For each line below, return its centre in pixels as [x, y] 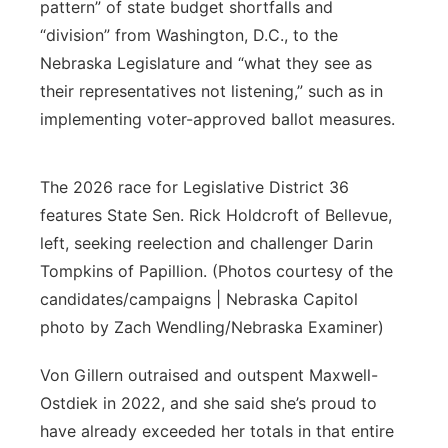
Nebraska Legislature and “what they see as [206, 63]
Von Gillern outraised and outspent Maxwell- [209, 375]
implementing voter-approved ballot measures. [217, 119]
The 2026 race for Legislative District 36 [194, 187]
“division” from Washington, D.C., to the [189, 35]
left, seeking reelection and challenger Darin [206, 243]
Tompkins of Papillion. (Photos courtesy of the [216, 271]
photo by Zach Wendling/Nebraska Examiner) [212, 327]
